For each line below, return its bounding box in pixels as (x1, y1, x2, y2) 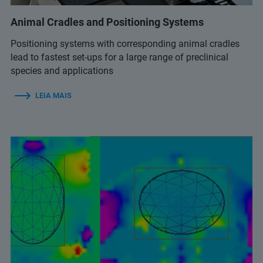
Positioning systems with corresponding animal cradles (11, 38, 240, 50)
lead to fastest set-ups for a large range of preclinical (11, 52, 228, 63)
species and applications (11, 65, 113, 77)
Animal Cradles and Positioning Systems (11, 16, 204, 29)
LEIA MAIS (35, 91, 72, 100)
